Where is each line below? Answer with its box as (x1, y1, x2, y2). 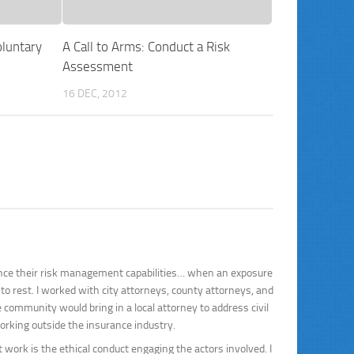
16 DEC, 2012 (62, 87, 127, 101)
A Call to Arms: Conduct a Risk (62, 39, 230, 55)
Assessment (62, 58, 133, 75)
